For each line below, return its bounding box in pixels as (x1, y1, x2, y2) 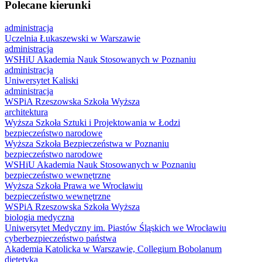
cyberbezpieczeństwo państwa (5, 233, 116, 243)
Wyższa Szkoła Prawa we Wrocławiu (5, 180, 143, 191)
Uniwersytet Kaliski (5, 75, 78, 85)
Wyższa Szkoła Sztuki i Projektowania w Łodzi (5, 117, 180, 127)
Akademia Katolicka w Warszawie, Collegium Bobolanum (5, 243, 222, 254)
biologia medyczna (5, 212, 74, 222)
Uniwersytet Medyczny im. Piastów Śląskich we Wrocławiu (5, 222, 226, 233)
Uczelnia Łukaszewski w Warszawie (5, 33, 140, 43)
